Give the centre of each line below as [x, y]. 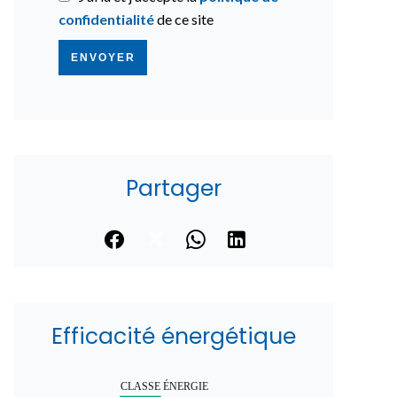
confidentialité [106, 19]
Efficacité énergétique [174, 337]
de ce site [184, 19]
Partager [174, 188]
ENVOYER [103, 58]
